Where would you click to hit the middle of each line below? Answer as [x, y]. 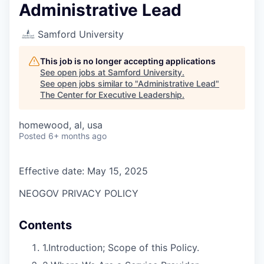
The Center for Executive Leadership [111, 95]
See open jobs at [74, 72]
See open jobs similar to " [89, 83]
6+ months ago [77, 136]
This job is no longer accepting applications [128, 61]
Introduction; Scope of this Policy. [124, 247]
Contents [45, 225]
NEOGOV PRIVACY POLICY [79, 193]
